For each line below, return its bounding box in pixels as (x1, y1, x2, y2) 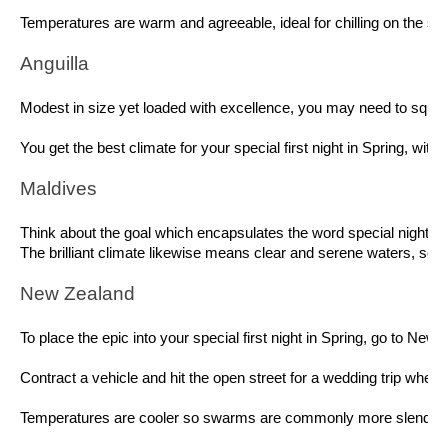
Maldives (20, 178, 102, 200)
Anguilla (20, 53, 94, 75)
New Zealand (20, 283, 140, 305)
